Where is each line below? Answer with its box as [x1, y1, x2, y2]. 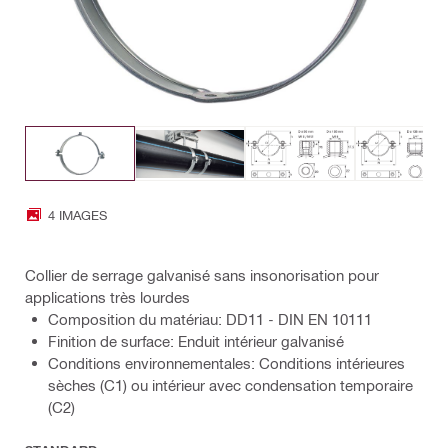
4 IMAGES [48, 206, 107, 222]
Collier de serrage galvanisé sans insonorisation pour [25, 266, 379, 285]
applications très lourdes [25, 288, 190, 307]
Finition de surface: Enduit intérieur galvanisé [48, 332, 344, 351]
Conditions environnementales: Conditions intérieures [48, 354, 405, 373]
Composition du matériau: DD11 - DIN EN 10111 [48, 310, 372, 329]
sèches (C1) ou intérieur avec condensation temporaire [48, 376, 413, 395]
